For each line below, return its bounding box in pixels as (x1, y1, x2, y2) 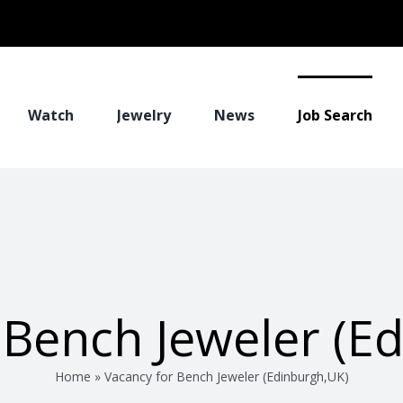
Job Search (298, 104, 372, 125)
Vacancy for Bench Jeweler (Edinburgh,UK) (103, 367, 349, 385)
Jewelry (117, 104, 171, 125)
